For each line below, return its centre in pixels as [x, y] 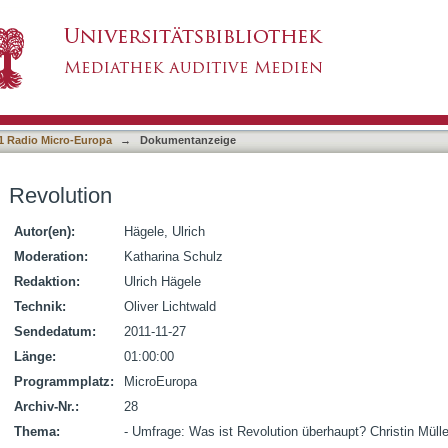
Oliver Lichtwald [170, 306]
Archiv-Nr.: [46, 406]
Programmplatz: [64, 381]
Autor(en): [44, 231]
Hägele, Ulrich [164, 231]
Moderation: [51, 256]
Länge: [35, 356]
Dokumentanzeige [188, 140]
